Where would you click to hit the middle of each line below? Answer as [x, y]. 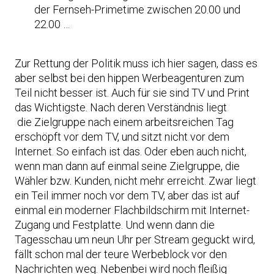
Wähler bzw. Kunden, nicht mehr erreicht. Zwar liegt [135, 181]
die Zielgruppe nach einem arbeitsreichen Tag [124, 122]
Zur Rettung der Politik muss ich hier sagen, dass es [136, 63]
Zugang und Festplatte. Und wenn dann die [115, 225]
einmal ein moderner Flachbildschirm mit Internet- [132, 210]
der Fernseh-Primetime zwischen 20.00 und [137, 9]
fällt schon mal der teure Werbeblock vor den [121, 254]
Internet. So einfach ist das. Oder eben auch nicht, [131, 151]
